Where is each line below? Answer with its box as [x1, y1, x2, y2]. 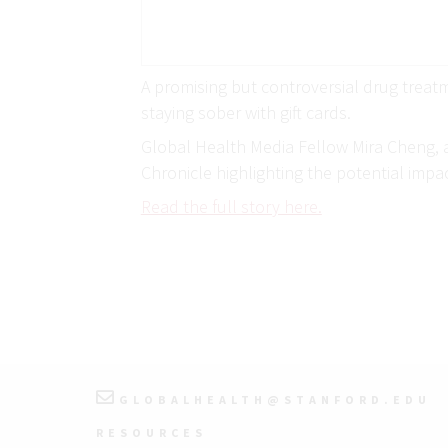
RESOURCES [96, 425, 207, 440]
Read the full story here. [140, 195, 322, 218]
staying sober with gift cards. [140, 101, 351, 124]
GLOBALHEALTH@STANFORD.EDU [119, 392, 431, 407]
